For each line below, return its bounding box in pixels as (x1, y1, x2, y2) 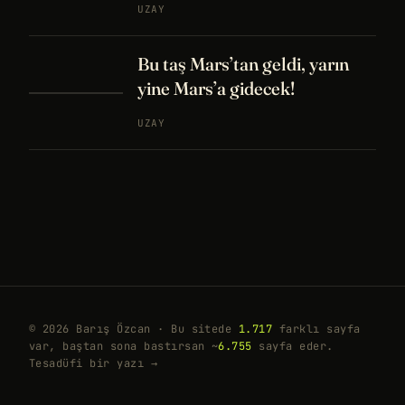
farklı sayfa (272, 322, 361, 336)
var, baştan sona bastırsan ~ (29, 339, 219, 353)
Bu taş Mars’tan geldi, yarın (137, 52, 349, 75)
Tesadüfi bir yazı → (29, 356, 158, 371)
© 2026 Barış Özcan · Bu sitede (29, 322, 239, 336)
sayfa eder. (251, 339, 334, 353)
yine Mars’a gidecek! (137, 77, 295, 99)
